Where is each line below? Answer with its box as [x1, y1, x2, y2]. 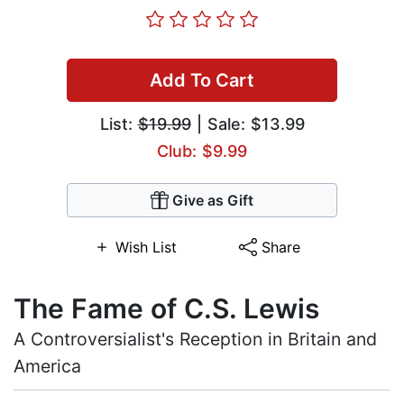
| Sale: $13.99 [190, 115, 305, 134]
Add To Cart [150, 69, 254, 92]
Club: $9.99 [157, 142, 247, 161]
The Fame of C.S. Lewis [14, 292, 319, 326]
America [14, 355, 81, 378]
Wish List [115, 238, 177, 257]
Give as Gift [172, 191, 253, 210]
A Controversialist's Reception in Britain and [14, 328, 377, 351]
